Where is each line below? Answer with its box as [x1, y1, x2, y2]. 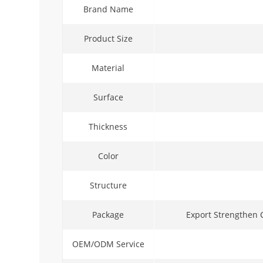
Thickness [89, 120, 128, 132]
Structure [89, 179, 127, 191]
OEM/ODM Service [72, 238, 144, 249]
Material [92, 62, 125, 73]
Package [92, 208, 124, 220]
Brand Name [83, 3, 133, 15]
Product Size [83, 32, 133, 44]
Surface [93, 91, 123, 103]
